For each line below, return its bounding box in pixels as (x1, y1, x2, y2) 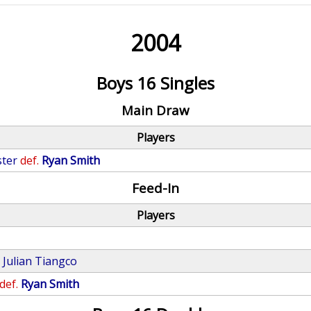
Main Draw (121, 101, 190, 119)
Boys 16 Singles (96, 72, 215, 94)
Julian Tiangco (3, 253, 78, 269)
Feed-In (131, 179, 179, 196)
